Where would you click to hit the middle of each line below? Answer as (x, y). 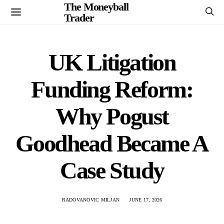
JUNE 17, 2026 (146, 200)
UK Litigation (112, 62)
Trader (79, 17)
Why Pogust (112, 116)
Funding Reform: (112, 89)
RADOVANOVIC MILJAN (90, 200)
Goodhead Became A (112, 143)
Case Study (112, 170)
